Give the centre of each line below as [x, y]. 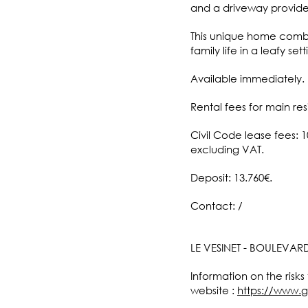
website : [213, 290]
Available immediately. [247, 78]
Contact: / [216, 205]
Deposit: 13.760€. [231, 177]
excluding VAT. [227, 149]
